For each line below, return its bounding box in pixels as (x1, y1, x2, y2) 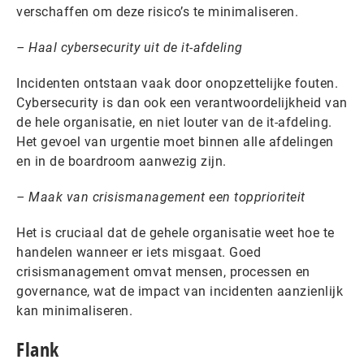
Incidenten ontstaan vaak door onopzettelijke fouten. (16, 76, 338, 91)
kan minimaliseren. (16, 303, 132, 318)
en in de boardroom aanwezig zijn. (16, 154, 227, 169)
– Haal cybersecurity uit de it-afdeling (16, 40, 243, 55)
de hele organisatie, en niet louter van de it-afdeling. (16, 115, 332, 130)
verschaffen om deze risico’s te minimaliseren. (16, 4, 298, 19)
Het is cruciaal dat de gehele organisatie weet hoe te (16, 225, 335, 240)
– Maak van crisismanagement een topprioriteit (16, 189, 305, 205)
